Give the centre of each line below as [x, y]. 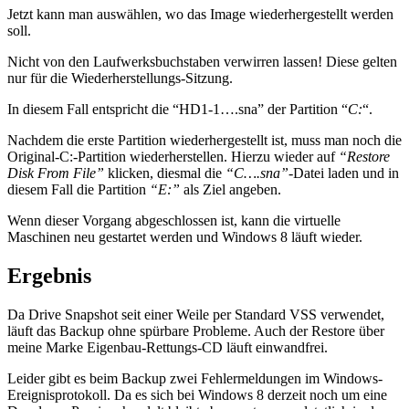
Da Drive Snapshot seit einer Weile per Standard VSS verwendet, [196, 314]
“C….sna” [257, 173]
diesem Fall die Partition [79, 190]
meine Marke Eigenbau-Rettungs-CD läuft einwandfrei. [168, 347]
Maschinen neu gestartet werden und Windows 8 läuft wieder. [185, 237]
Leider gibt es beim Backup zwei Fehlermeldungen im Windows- [195, 378]
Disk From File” [56, 173]
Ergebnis [49, 275]
